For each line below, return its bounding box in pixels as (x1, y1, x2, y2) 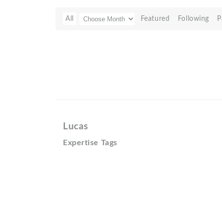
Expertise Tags (63, 139, 117, 147)
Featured (140, 15, 170, 22)
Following (177, 15, 209, 22)
